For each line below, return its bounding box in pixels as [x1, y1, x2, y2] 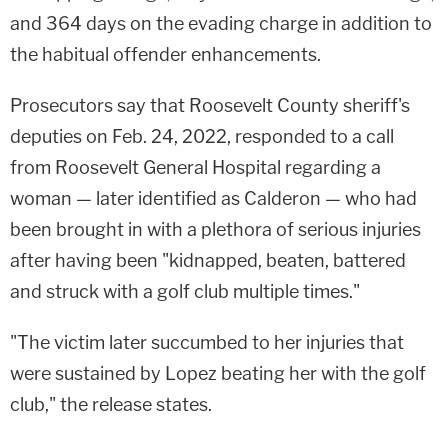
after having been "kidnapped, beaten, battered [10, 249, 406, 271]
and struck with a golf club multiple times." [10, 280, 360, 302]
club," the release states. [10, 393, 212, 415]
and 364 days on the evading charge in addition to [10, 12, 432, 34]
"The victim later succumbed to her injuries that [10, 331, 404, 353]
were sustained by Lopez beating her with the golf [10, 362, 426, 384]
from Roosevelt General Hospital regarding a [10, 156, 381, 178]
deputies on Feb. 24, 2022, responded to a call [10, 125, 394, 147]
